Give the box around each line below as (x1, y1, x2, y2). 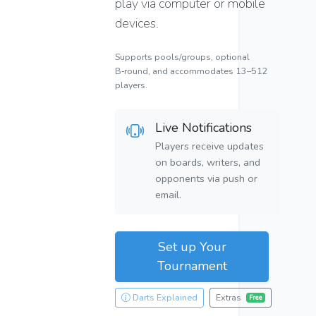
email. (155, 188, 182, 202)
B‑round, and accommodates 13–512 (115, 65, 269, 78)
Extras (216, 291, 244, 304)
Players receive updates (155, 139, 265, 154)
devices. (115, 15, 159, 32)
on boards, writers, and (155, 155, 261, 170)
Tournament (157, 257, 227, 275)
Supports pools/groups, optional (115, 51, 250, 63)
